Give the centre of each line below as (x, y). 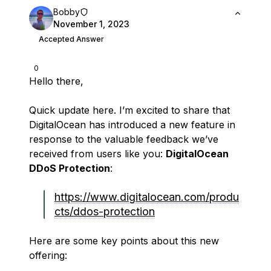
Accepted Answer (71, 39)
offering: (48, 255)
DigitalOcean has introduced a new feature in (132, 125)
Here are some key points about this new (124, 241)
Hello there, (56, 81)
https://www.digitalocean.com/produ (147, 197)
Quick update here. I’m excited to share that (129, 110)
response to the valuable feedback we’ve (124, 139)
